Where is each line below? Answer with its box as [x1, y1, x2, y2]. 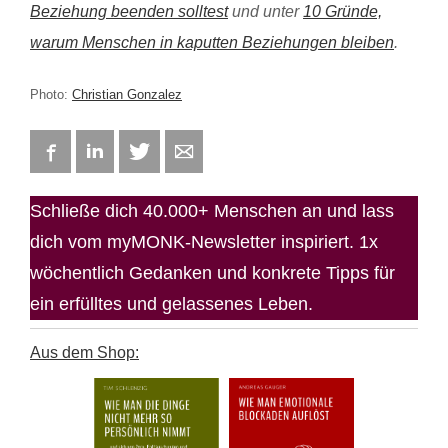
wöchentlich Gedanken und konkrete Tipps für [30, 262, 395, 283]
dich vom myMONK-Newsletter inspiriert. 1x [30, 231, 378, 252]
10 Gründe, [303, 2, 382, 20]
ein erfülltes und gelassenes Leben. [30, 293, 313, 314]
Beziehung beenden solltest [30, 2, 228, 20]
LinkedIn [104, 142, 162, 162]
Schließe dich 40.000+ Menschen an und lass [30, 200, 394, 221]
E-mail [193, 142, 235, 162]
